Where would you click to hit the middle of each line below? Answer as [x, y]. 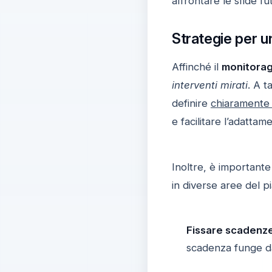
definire [191, 103]
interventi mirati [209, 85]
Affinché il [196, 66]
